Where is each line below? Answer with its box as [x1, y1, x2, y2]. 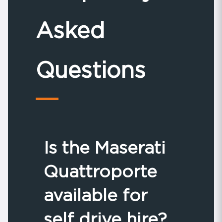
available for [44, 184, 148, 205]
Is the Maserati [44, 137, 166, 158]
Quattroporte [44, 161, 157, 181]
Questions [36, 56, 146, 83]
